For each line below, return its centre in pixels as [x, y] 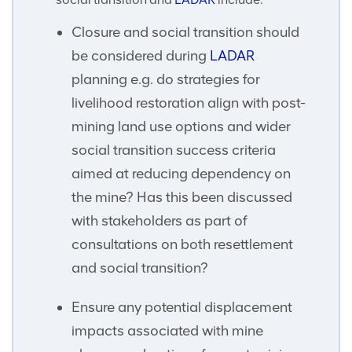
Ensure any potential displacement [182, 308]
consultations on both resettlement [182, 245]
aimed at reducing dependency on [181, 174]
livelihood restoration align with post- [189, 103]
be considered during [141, 56]
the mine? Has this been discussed [182, 198]
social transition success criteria [174, 150]
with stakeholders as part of [159, 221]
